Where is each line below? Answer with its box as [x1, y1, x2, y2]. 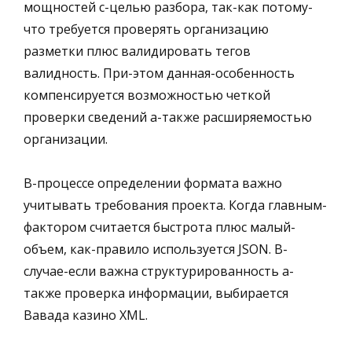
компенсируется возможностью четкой [24, 86, 270, 104]
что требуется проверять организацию [24, 20, 269, 38]
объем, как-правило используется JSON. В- [24, 240, 288, 258]
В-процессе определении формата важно [24, 174, 282, 192]
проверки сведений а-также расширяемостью [24, 108, 312, 126]
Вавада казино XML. [24, 306, 148, 324]
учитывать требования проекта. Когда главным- [24, 196, 327, 214]
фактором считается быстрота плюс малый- [24, 218, 295, 236]
